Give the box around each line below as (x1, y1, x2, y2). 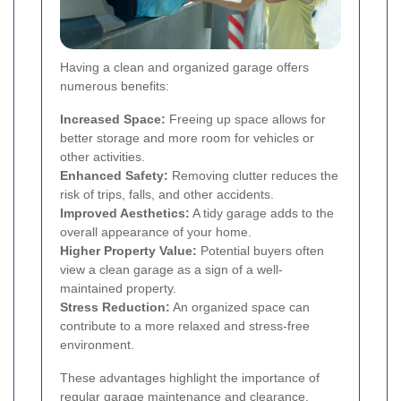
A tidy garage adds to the (190, 205, 334, 220)
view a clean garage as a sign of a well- (60, 261, 283, 277)
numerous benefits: (60, 78, 169, 93)
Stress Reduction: (60, 299, 170, 314)
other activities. (60, 149, 145, 164)
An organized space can (170, 299, 310, 314)
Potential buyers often (197, 243, 324, 258)
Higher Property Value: (60, 243, 197, 258)
